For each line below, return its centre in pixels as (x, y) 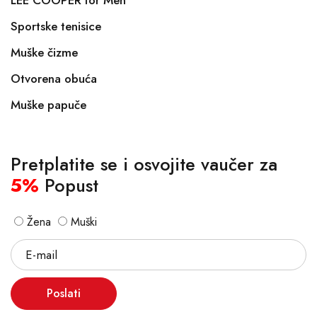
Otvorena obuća (54, 79)
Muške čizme (44, 52)
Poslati (64, 293)
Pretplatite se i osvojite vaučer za (144, 164)
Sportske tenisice (56, 26)
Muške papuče (48, 105)
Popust (69, 185)
